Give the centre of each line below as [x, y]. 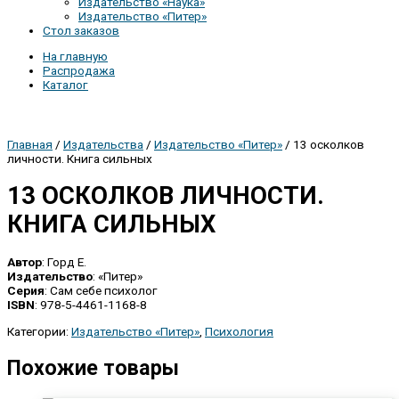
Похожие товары [93, 368]
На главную [75, 57]
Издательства [103, 144]
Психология [239, 331]
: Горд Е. [64, 262]
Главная [30, 144]
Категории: [39, 331]
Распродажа [79, 71]
